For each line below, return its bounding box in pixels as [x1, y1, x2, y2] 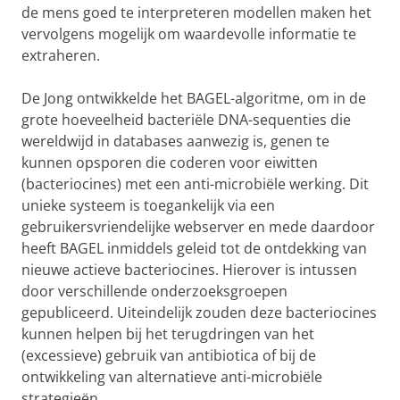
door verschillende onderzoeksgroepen [21, 281, 287, 301]
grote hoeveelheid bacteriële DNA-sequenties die [21, 110, 351, 129]
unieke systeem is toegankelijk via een [21, 196, 275, 215]
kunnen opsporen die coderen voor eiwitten [21, 153, 318, 172]
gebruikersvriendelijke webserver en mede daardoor [21, 217, 375, 237]
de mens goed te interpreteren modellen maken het [21, 3, 371, 22]
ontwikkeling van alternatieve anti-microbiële [21, 367, 322, 387]
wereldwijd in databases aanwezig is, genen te [21, 131, 329, 151]
